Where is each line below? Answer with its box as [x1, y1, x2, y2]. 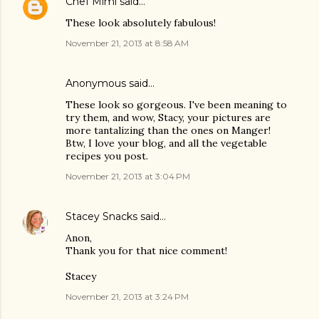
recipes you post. [66, 150, 148, 162]
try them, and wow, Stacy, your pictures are [66, 111, 271, 124]
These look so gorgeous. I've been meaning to [66, 98, 287, 111]
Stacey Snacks [66, 210, 137, 223]
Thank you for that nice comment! [66, 244, 227, 257]
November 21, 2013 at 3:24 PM [66, 291, 189, 302]
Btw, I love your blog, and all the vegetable [66, 137, 267, 150]
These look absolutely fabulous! [66, 16, 216, 29]
